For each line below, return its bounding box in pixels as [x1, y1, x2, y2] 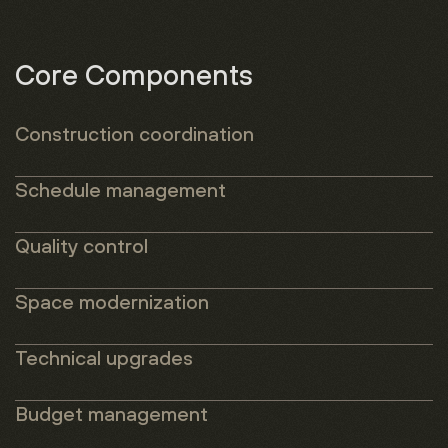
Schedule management [15, 177, 226, 202]
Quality [15, 233, 83, 258]
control [83, 233, 148, 258]
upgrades [106, 345, 193, 370]
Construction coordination [15, 121, 254, 146]
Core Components [15, 56, 253, 92]
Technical [15, 345, 106, 370]
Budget [15, 401, 88, 426]
